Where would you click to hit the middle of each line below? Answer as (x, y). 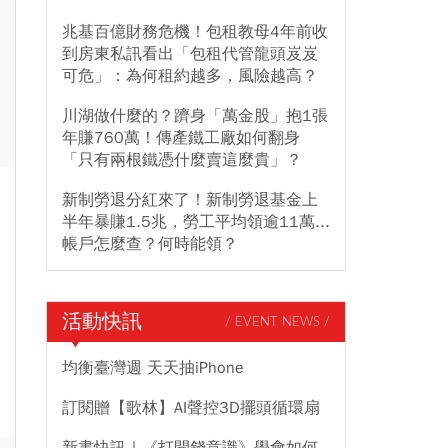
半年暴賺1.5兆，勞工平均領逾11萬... (196, 222)
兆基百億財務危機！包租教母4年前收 (195, 32)
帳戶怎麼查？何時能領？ (150, 244)
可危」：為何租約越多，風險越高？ (190, 76)
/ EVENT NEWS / (277, 322)
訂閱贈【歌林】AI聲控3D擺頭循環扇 (191, 408)
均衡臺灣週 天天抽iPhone (153, 368)
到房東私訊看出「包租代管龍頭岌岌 (190, 54)
